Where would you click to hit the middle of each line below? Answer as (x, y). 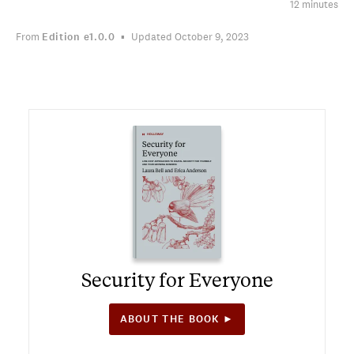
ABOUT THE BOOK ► (177, 319)
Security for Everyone (177, 279)
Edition (61, 37)
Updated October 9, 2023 (190, 37)
